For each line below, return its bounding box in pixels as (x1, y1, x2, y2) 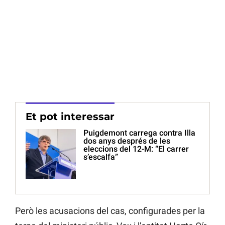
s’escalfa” (83, 152, 118, 162)
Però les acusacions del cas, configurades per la (15, 205, 205, 216)
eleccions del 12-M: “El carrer (83, 144, 189, 154)
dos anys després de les (83, 136, 170, 146)
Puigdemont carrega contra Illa (83, 128, 195, 138)
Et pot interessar (26, 110, 115, 123)
